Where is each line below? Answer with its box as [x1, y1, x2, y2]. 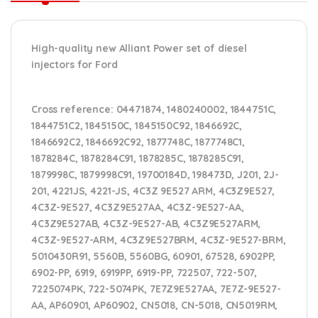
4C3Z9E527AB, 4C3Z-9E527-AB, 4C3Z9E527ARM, [31, 216, 261, 230]
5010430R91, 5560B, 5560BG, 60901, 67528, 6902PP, [31, 249, 276, 263]
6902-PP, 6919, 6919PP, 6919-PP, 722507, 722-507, [31, 265, 258, 279]
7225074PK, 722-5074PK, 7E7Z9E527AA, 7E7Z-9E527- [31, 282, 281, 295]
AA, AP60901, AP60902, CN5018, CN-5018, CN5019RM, [31, 298, 278, 312]
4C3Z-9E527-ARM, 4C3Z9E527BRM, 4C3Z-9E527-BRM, [31, 233, 286, 246]
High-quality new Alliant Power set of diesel [31, 41, 247, 55]
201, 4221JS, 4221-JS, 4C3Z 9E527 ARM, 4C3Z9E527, [31, 184, 275, 197]
